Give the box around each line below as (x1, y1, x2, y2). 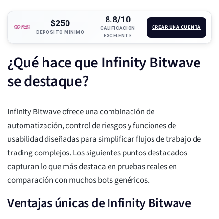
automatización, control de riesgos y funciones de (7, 120, 176, 132)
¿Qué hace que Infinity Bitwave (7, 52, 201, 74)
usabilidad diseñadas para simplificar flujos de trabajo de (7, 133, 201, 146)
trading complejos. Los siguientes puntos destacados (7, 147, 187, 159)
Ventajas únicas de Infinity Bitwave (7, 194, 191, 213)
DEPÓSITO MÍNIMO (36, 29, 85, 35)
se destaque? (7, 70, 89, 92)
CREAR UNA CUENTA (152, 23, 201, 31)
